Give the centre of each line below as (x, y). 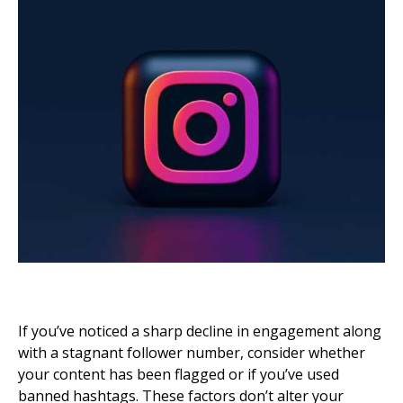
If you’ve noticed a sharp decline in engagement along (200, 331)
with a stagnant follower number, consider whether (192, 353)
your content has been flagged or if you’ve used (179, 375)
